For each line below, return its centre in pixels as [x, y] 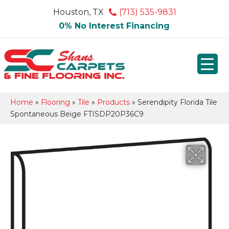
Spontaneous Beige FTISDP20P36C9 [77, 114]
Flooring [55, 102]
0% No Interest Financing [114, 26]
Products [113, 102]
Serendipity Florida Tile [177, 102]
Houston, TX [78, 12]
